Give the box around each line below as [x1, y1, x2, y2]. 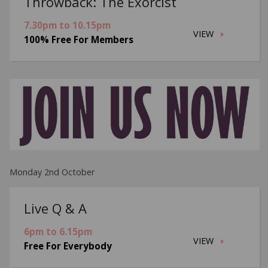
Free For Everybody [24, 240, 112, 252]
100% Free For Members [24, 33, 134, 45]
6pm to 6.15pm [24, 226, 93, 238]
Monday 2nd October [10, 166, 95, 178]
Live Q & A [24, 199, 87, 218]
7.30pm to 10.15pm [24, 19, 111, 31]
